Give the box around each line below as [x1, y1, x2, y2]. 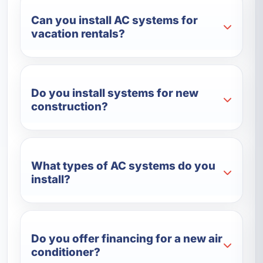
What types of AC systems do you [31, 159, 216, 173]
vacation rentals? [31, 26, 126, 41]
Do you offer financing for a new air [31, 231, 223, 245]
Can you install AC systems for [31, 13, 198, 27]
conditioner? [31, 245, 101, 259]
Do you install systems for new [31, 86, 199, 100]
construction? [31, 99, 109, 113]
